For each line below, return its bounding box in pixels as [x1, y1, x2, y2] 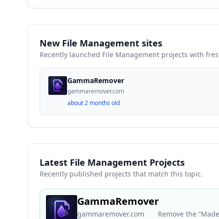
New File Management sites [40, 37, 162, 49]
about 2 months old [67, 99, 120, 107]
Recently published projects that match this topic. [40, 169, 203, 178]
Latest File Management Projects [40, 156, 185, 168]
